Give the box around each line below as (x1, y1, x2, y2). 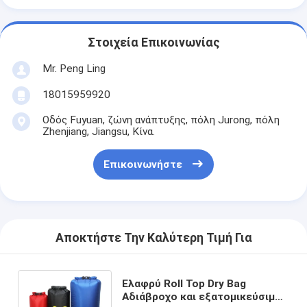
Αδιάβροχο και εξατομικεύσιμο (121, 290, 282, 303)
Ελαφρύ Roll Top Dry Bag (121, 277, 246, 290)
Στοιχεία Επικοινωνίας (87, 36, 220, 50)
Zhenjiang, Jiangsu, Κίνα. (42, 125, 155, 138)
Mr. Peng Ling (42, 62, 106, 75)
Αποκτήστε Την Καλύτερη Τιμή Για (55, 231, 252, 245)
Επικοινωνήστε (103, 158, 182, 171)
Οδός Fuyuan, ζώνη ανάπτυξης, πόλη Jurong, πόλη (42, 113, 280, 126)
